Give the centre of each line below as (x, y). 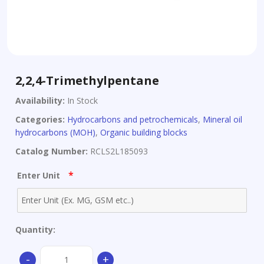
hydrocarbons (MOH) (55, 132)
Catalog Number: (52, 151)
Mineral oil (222, 119)
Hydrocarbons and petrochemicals (133, 119)
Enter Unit (40, 175)
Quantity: (35, 229)
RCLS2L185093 (118, 151)
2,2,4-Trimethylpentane (87, 80)
